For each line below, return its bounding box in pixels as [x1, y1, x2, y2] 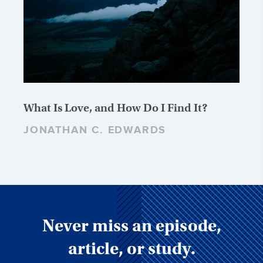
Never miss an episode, [42, 215, 221, 237]
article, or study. [68, 238, 195, 259]
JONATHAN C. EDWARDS [23, 124, 167, 137]
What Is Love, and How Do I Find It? [23, 101, 208, 115]
